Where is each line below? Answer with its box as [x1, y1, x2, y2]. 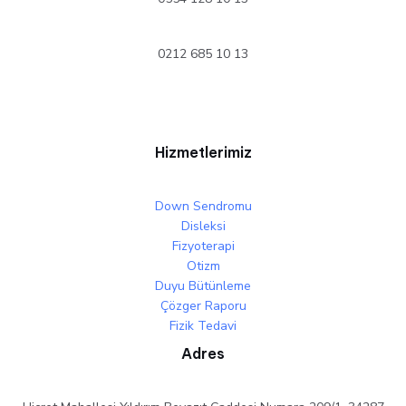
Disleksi [180, 217, 226, 235]
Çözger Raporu [159, 296, 246, 314]
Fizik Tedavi [169, 316, 237, 334]
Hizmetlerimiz [154, 142, 252, 161]
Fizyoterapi [171, 237, 235, 255]
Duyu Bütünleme [155, 276, 251, 295]
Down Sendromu [154, 197, 252, 215]
